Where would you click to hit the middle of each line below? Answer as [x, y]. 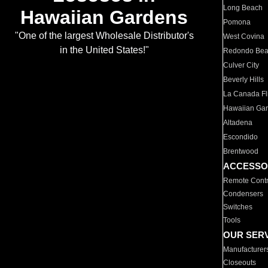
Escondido [241, 137]
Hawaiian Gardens [104, 18]
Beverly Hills [244, 80]
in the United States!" [104, 50]
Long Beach [243, 8]
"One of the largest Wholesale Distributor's [104, 36]
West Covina [244, 36]
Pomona [237, 22]
